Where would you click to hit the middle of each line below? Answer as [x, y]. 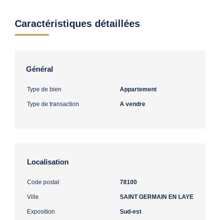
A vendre [133, 104]
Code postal [43, 182]
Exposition [41, 211]
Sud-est [131, 211]
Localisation [48, 162]
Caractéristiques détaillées [77, 23]
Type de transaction [53, 104]
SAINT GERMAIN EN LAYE [157, 197]
